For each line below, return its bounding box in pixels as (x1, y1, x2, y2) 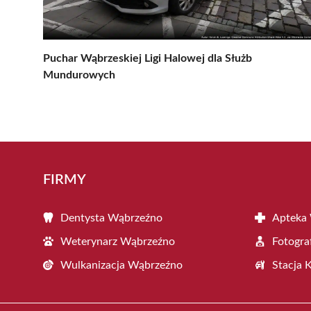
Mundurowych (43, 69, 115, 81)
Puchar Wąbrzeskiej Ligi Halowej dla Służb (43, 52, 252, 64)
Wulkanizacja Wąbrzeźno (60, 259, 183, 271)
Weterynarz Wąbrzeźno (60, 235, 175, 247)
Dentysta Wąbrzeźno (60, 212, 162, 224)
